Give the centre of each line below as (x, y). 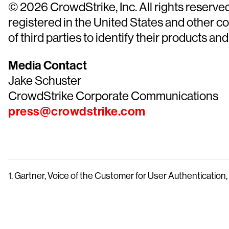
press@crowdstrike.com (77, 111)
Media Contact (48, 65)
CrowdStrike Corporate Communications (113, 96)
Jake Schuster (45, 81)
